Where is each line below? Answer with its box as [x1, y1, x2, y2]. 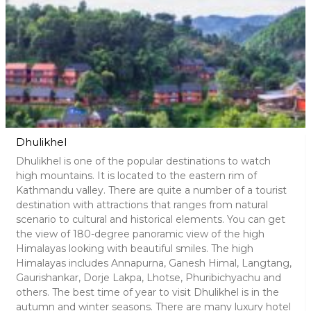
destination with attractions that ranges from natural [16, 199, 268, 211]
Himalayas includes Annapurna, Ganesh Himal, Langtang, [16, 257, 292, 269]
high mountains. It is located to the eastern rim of [16, 169, 257, 182]
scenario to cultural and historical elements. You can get [16, 213, 285, 226]
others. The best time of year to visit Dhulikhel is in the [16, 286, 279, 299]
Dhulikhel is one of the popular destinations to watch [16, 155, 271, 167]
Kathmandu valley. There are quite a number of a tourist [16, 184, 287, 196]
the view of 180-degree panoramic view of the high [16, 228, 264, 240]
